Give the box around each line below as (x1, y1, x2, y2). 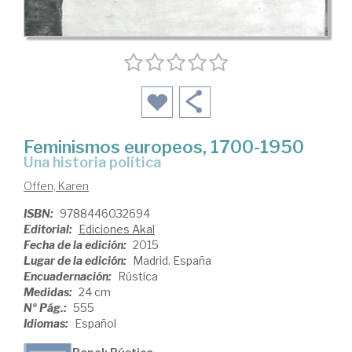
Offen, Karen (24, 178, 89, 192)
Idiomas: (24, 316, 71, 330)
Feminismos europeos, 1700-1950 (24, 136, 304, 157)
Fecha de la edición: (24, 237, 129, 251)
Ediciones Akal (79, 222, 155, 236)
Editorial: (24, 222, 75, 236)
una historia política (34, 153, 161, 170)
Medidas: (24, 284, 75, 299)
